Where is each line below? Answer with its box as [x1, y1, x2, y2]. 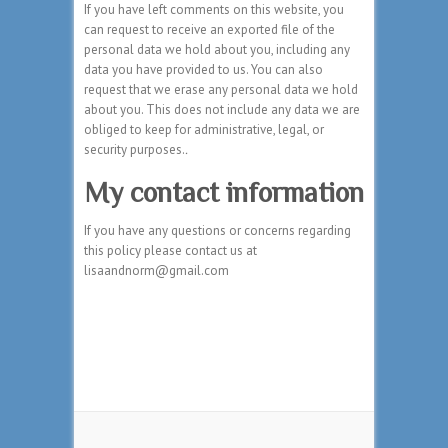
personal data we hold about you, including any [84, 41, 350, 59]
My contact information [84, 177, 364, 209]
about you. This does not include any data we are [84, 101, 360, 119]
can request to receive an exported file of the [84, 21, 335, 39]
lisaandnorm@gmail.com [84, 262, 229, 280]
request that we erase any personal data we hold [84, 81, 358, 99]
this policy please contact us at [84, 242, 257, 260]
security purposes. [84, 141, 185, 159]
